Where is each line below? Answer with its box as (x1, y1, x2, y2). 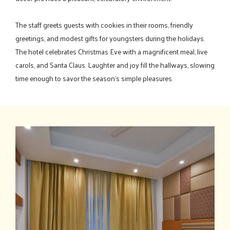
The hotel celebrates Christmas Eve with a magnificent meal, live (15, 45, 207, 58)
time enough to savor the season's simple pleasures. (15, 71, 173, 85)
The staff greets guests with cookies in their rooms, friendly (15, 18, 193, 31)
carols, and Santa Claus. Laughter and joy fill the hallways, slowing (15, 58, 215, 71)
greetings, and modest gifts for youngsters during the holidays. (15, 31, 205, 45)
